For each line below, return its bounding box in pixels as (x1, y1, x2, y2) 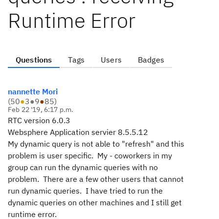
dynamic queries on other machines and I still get (8, 197, 182, 207)
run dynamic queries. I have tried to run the (8, 186, 163, 196)
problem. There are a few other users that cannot (8, 174, 184, 184)
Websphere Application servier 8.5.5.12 (8, 127, 148, 137)
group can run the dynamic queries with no (8, 162, 158, 172)
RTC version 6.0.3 (8, 115, 70, 125)
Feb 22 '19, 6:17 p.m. (8, 105, 74, 114)
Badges (137, 55, 164, 65)
